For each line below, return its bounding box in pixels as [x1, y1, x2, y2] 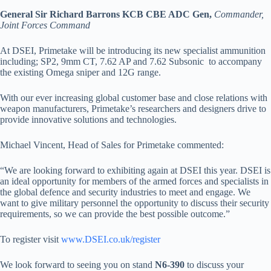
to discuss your [187, 260, 244, 270]
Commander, [214, 9, 264, 19]
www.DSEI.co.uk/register [61, 234, 160, 244]
